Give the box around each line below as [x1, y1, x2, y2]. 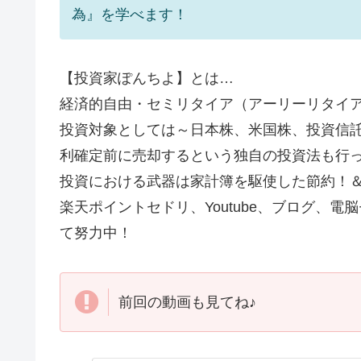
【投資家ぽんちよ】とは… [60, 70, 234, 87]
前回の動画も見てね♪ [118, 293, 256, 310]
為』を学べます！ [72, 6, 188, 23]
